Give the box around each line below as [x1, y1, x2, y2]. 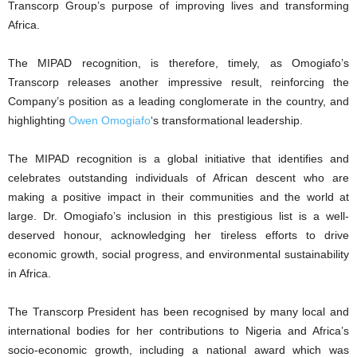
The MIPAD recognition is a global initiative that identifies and [8, 152, 349, 165]
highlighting [8, 114, 69, 127]
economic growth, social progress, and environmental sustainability [8, 248, 349, 261]
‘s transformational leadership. [151, 114, 303, 127]
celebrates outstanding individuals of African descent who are [8, 171, 349, 184]
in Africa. [8, 267, 51, 280]
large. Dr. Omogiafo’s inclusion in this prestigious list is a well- [8, 210, 349, 222]
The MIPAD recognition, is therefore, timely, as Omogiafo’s [8, 57, 349, 69]
